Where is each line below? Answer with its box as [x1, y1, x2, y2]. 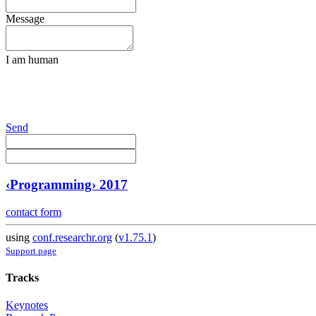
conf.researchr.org [32, 231, 112, 243]
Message [6, 13, 44, 25]
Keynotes [6, 299, 48, 312]
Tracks [6, 271, 39, 284]
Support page [6, 245, 56, 256]
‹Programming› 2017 [6, 176, 128, 192]
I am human [6, 54, 59, 66]
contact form [6, 205, 61, 218]
